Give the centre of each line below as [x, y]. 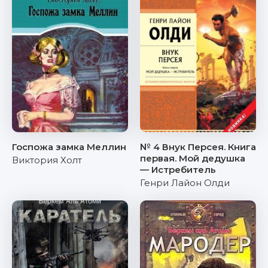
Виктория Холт [47, 160]
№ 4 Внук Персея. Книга [198, 147]
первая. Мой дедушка [193, 158]
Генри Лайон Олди [185, 183]
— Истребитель [178, 170]
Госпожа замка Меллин [69, 147]
